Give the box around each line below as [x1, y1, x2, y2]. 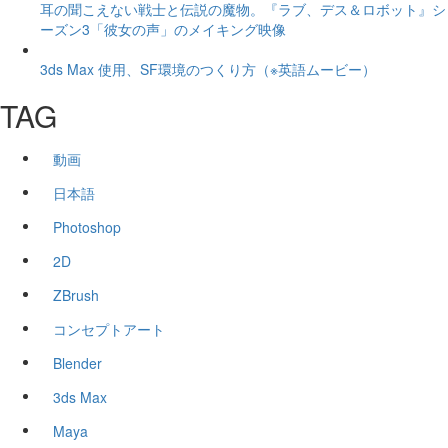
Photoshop [53, 217, 121, 238]
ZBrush [53, 285, 99, 306]
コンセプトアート [53, 319, 165, 340]
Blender [53, 353, 102, 374]
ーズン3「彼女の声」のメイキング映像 [40, 19, 286, 40]
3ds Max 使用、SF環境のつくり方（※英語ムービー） [40, 59, 376, 80]
